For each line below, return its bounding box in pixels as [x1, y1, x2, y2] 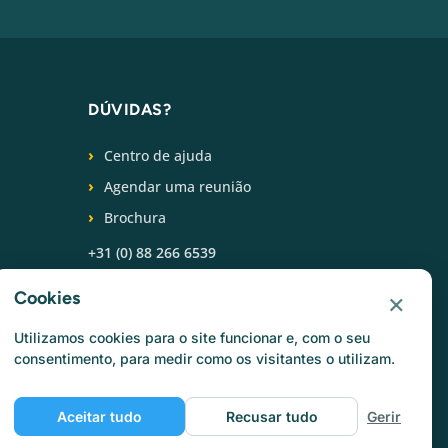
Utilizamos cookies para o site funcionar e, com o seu [14, 329, 370, 346]
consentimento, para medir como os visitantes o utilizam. [14, 350, 395, 367]
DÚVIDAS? [88, 100, 171, 120]
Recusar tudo [225, 408, 318, 425]
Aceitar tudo [57, 408, 142, 425]
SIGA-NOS [88, 286, 172, 306]
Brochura [104, 208, 166, 228]
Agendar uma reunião [104, 177, 251, 197]
